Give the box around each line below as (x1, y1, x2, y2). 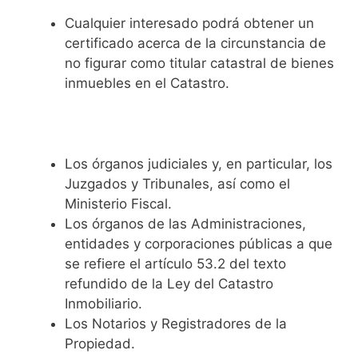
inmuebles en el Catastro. (65, 74, 229, 91)
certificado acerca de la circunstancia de (65, 34, 326, 51)
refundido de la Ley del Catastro (65, 275, 273, 292)
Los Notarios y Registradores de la (65, 315, 287, 332)
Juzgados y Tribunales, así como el (65, 175, 290, 192)
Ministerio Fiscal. (65, 195, 172, 212)
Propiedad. (65, 335, 135, 352)
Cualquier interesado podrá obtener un (65, 14, 314, 31)
